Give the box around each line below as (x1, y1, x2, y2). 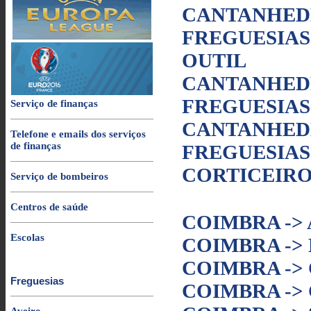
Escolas (10, 232, 44, 243)
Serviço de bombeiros (10, 171, 108, 182)
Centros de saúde (10, 201, 88, 212)
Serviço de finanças (10, 98, 98, 109)
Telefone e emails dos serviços (10, 128, 146, 140)
